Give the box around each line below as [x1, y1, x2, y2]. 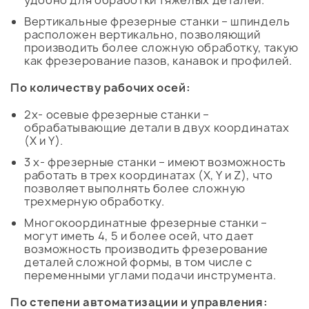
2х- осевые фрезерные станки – [24, 107, 210, 123]
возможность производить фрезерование [24, 241, 269, 257]
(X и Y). [24, 133, 64, 149]
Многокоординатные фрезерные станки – [24, 215, 268, 231]
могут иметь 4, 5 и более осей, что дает [24, 228, 254, 244]
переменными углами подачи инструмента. [24, 268, 277, 283]
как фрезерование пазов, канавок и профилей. [24, 53, 292, 69]
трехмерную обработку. [24, 194, 165, 210]
